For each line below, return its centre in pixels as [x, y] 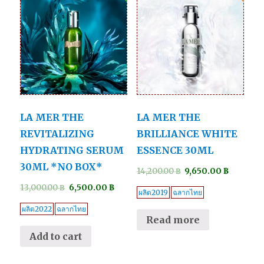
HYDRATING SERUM [72, 150]
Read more [173, 220]
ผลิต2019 [153, 193]
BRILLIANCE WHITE [187, 133]
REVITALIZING [57, 133]
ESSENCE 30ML [175, 150]
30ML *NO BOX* [62, 166]
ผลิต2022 [37, 209]
